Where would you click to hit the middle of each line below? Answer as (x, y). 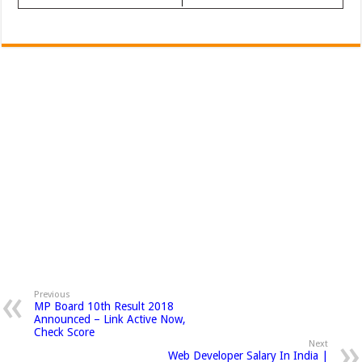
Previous (53, 294)
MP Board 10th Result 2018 (104, 306)
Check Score (65, 332)
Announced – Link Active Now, (110, 319)
